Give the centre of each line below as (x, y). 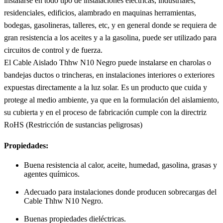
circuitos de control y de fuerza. (53, 50)
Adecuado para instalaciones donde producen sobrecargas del (120, 192)
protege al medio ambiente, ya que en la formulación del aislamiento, (111, 100)
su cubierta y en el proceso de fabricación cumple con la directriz (105, 112)
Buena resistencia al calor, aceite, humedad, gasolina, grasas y (120, 165)
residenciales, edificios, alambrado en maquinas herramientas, (100, 12)
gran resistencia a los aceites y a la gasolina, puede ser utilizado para (110, 37)
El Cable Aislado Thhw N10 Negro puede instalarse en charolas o (108, 62)
